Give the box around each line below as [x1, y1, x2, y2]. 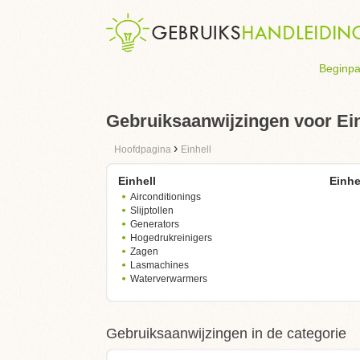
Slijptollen [130, 205, 174, 216]
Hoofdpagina [114, 144, 174, 155]
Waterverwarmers [130, 273, 207, 284]
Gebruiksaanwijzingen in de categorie [106, 325, 346, 342]
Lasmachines [130, 260, 189, 271]
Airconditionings [130, 191, 201, 202]
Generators [130, 219, 179, 230]
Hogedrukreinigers [130, 232, 212, 243]
